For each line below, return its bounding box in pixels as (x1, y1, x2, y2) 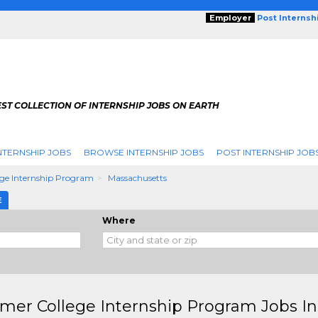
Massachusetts (108, 172, 167, 183)
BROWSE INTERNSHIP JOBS (83, 147, 204, 158)
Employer (209, 13, 251, 23)
